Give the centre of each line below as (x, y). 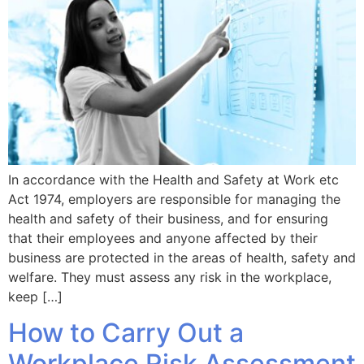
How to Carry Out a (126, 333)
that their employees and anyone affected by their (163, 238)
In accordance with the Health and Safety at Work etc (173, 180)
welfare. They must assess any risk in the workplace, (170, 277)
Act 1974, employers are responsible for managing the (174, 199)
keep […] (35, 297)
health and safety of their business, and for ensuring (168, 219)
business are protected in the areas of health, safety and (182, 258)
